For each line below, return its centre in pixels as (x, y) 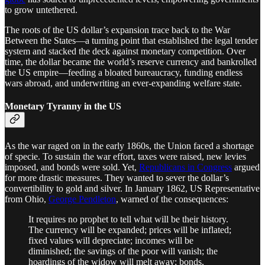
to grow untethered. (41, 10)
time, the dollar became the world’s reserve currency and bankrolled (131, 62)
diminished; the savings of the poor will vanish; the (123, 251)
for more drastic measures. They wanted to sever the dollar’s (117, 177)
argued (246, 167)
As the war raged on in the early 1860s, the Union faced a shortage (129, 146)
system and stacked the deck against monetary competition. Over (125, 51)
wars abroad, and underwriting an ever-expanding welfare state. (123, 83)
